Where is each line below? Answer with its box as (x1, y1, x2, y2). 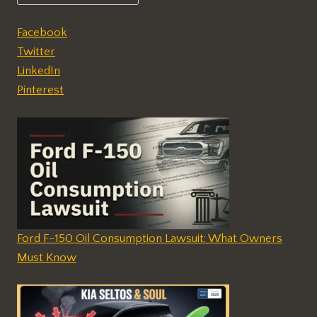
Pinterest (17, 83, 64, 96)
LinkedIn (17, 64, 60, 77)
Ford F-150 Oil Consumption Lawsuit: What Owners (17, 232, 282, 246)
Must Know (17, 251, 76, 265)
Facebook (17, 25, 67, 39)
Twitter (17, 45, 55, 58)
